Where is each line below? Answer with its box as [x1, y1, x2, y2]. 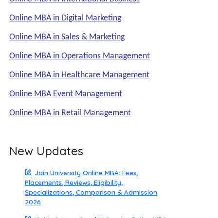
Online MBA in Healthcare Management [9, 71, 150, 80]
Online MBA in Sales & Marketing [9, 33, 125, 42]
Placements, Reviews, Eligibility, [25, 178, 123, 186]
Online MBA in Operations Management [9, 52, 150, 61]
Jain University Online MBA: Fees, [35, 168, 139, 177]
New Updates [9, 144, 84, 158]
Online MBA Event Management [9, 90, 123, 99]
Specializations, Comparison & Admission [25, 188, 158, 196]
